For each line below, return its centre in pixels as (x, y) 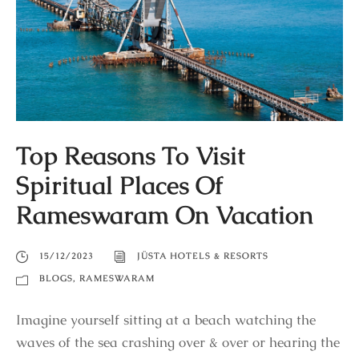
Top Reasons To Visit (131, 156)
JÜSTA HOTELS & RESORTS (203, 256)
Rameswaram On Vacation (165, 215)
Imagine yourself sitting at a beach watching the (166, 320)
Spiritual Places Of (119, 186)
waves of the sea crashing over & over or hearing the (178, 343)
